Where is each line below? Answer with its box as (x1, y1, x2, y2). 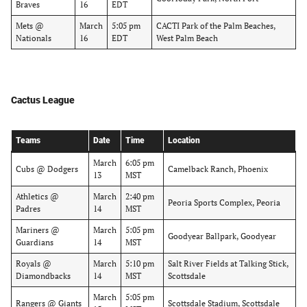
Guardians (16, 237, 53, 247)
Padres (16, 204, 40, 214)
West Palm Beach (156, 33, 218, 43)
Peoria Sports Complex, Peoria (168, 197, 280, 208)
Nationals (16, 33, 51, 43)
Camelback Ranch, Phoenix (168, 164, 268, 174)
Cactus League (11, 95, 75, 106)
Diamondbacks (16, 271, 71, 281)
